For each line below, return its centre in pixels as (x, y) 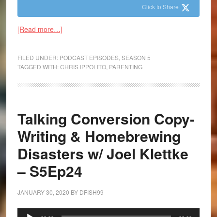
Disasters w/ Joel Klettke (103, 154)
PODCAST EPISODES (89, 58)
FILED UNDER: (38, 58)
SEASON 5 (136, 58)
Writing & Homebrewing (99, 136)
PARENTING (125, 67)
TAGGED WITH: (39, 67)
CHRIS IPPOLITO (83, 67)
